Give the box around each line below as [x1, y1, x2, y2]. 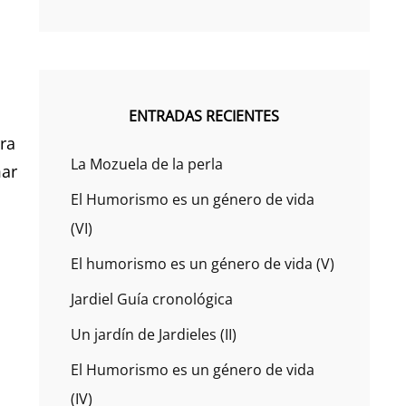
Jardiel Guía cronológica [70, 289, 233, 309]
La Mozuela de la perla [70, 154, 223, 174]
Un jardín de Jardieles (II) [70, 324, 237, 344]
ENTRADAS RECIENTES [129, 106, 280, 126]
